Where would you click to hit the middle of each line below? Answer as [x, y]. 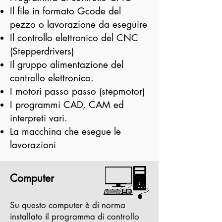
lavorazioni [33, 145]
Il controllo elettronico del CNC [74, 38]
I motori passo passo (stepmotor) [77, 91]
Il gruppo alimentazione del [67, 65]
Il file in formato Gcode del [65, 11]
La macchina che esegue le [65, 132]
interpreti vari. [39, 118]
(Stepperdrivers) [42, 51]
